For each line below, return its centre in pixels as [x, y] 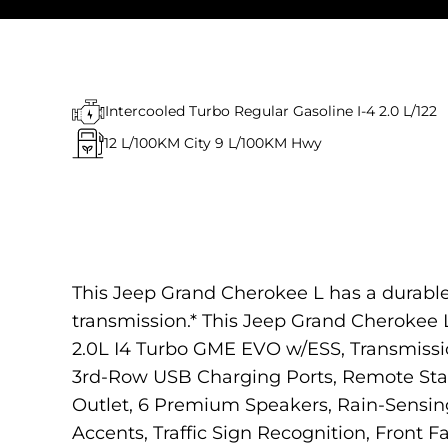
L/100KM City [166, 143]
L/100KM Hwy [275, 143]
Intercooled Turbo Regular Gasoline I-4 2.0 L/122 [271, 111]
